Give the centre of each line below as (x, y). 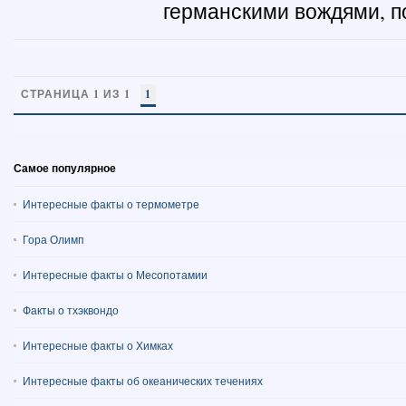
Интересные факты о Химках (98, 345)
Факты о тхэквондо (71, 310)
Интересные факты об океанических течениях (143, 381)
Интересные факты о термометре (111, 204)
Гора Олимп (53, 239)
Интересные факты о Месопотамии (115, 275)
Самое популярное (65, 168)
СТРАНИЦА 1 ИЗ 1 (76, 94)
